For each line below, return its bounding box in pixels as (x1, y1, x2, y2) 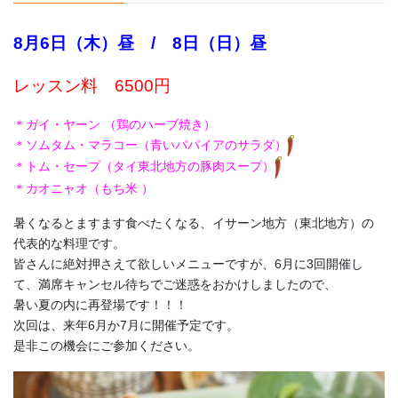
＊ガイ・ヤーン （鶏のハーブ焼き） (13, 116, 216, 131)
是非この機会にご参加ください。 (13, 338, 200, 354)
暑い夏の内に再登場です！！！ (13, 298, 187, 313)
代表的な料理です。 (13, 236, 125, 251)
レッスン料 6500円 (13, 76, 171, 95)
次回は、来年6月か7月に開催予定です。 (13, 318, 239, 333)
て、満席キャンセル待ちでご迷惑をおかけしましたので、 (13, 277, 337, 292)
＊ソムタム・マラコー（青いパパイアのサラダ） (13, 137, 287, 152)
